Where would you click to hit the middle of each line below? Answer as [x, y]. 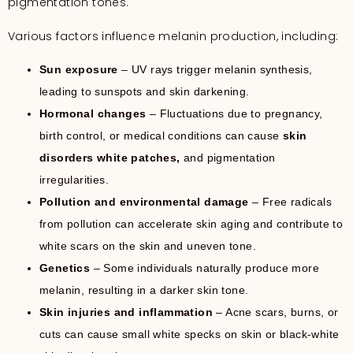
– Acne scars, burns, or [276, 312]
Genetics [65, 268]
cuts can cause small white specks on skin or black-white [190, 334]
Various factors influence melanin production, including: [173, 36]
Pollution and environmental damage [144, 202]
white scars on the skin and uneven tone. [148, 246]
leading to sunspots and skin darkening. [145, 92]
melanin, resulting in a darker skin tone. [144, 290]
